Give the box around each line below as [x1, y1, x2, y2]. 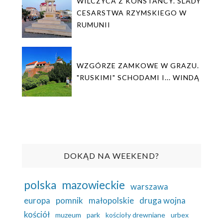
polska [24, 178, 56, 192]
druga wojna [139, 195, 186, 206]
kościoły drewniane [106, 211, 165, 220]
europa [24, 195, 50, 206]
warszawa [130, 181, 168, 192]
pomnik [56, 195, 83, 206]
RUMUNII [77, 20, 111, 29]
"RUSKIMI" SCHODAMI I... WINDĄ [77, 73, 200, 82]
